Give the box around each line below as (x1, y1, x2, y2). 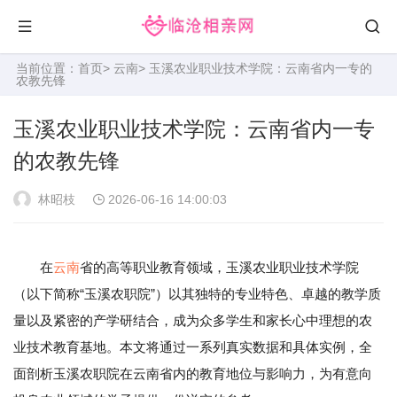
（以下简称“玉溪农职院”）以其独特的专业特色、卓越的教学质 (13, 286, 381, 301)
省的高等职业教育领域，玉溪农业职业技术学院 (80, 260, 359, 275)
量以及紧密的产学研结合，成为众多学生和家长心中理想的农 (13, 313, 372, 328)
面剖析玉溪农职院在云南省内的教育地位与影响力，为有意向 (13, 366, 372, 381)
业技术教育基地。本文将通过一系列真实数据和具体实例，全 (13, 339, 372, 354)
